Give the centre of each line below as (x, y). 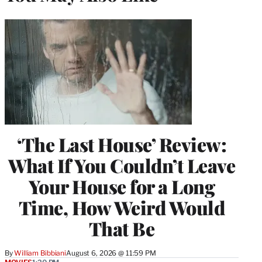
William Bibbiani (40, 253)
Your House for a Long (122, 186)
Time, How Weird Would (122, 207)
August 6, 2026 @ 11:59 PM (111, 253)
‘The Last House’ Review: (122, 144)
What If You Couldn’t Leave (122, 165)
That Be (122, 228)
